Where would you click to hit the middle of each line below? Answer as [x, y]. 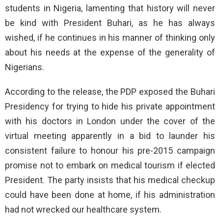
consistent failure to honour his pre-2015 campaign [110, 151]
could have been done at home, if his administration [110, 195]
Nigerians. [25, 67]
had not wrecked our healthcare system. [83, 210]
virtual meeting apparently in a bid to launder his [110, 136]
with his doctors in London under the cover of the [110, 121]
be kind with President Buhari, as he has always [110, 23]
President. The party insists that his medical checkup [110, 180]
